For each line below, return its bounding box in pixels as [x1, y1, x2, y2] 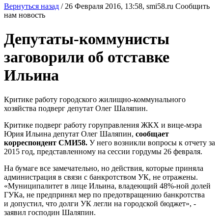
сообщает [136, 129, 169, 138]
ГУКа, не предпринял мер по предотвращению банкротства [4, 190, 205, 199]
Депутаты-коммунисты [4, 30, 169, 48]
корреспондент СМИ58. [4, 138, 89, 147]
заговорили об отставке [4, 48, 169, 66]
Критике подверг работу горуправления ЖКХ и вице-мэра [4, 120, 202, 129]
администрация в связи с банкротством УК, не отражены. [4, 172, 198, 181]
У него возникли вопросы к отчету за [89, 138, 215, 147]
